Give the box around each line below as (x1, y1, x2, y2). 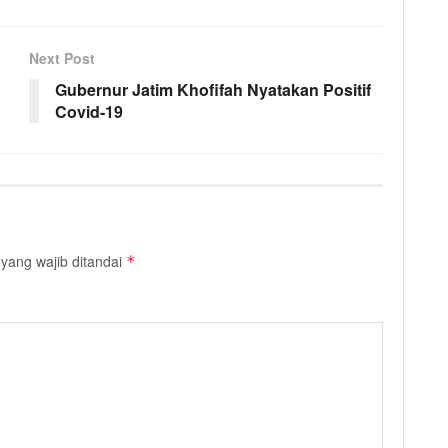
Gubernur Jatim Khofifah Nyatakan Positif (55, 78, 371, 102)
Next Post (29, 48, 95, 69)
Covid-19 (55, 100, 123, 124)
